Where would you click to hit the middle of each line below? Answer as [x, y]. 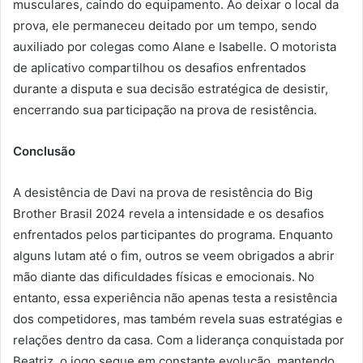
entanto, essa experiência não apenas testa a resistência [175, 297]
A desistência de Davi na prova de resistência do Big [163, 192]
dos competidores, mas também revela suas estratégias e [178, 318]
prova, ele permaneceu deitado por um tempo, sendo [165, 25]
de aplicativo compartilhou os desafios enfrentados [160, 67]
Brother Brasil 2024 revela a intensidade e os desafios [169, 213]
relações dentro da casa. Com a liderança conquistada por [179, 340]
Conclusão [44, 151]
